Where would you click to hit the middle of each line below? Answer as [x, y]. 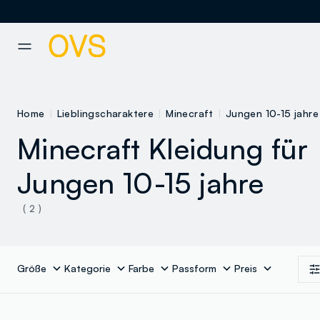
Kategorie [87, 269]
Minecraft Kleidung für [163, 149]
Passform [194, 269]
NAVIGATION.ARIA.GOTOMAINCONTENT [98, 31]
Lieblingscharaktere [105, 114]
